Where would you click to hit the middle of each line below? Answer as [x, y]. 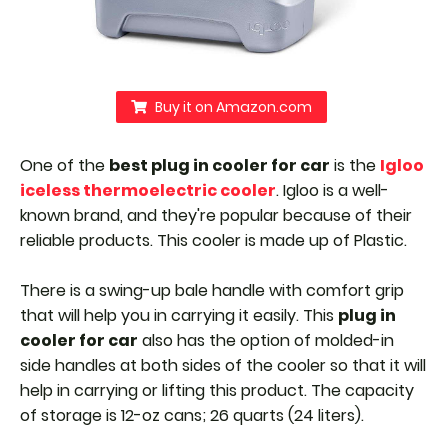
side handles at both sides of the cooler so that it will [223, 365]
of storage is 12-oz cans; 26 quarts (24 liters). [194, 415]
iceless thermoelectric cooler [148, 190]
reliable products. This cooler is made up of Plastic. [215, 240]
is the [355, 165]
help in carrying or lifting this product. [165, 390]
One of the [64, 165]
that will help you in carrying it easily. [161, 315]
